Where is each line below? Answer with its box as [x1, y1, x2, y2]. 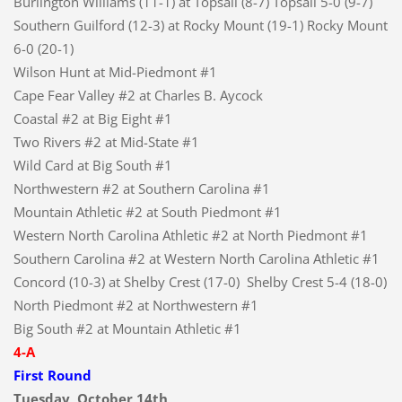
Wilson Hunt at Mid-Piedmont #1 [13, 62, 217, 81]
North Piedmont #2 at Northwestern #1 [13, 295, 258, 314]
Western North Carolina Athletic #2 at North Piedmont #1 [13, 225, 368, 244]
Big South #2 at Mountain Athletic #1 [13, 319, 241, 337]
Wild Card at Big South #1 [13, 155, 172, 174]
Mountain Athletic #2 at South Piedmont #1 [13, 202, 282, 221]
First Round [13, 365, 92, 384]
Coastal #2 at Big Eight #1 [13, 109, 172, 127]
